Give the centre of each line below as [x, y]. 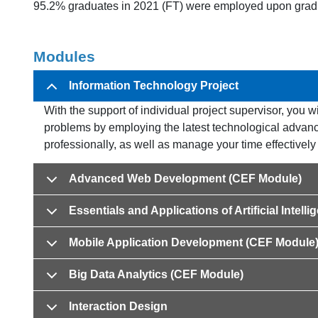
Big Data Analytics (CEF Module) [156, 274]
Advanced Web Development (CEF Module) [185, 179]
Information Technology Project [154, 86]
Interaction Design [118, 306]
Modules [64, 56]
